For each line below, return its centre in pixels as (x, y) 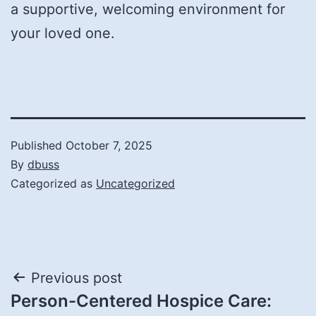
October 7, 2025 (109, 145)
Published (38, 145)
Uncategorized (135, 183)
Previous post (77, 278)
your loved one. (63, 33)
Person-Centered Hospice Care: (141, 300)
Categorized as (53, 183)
